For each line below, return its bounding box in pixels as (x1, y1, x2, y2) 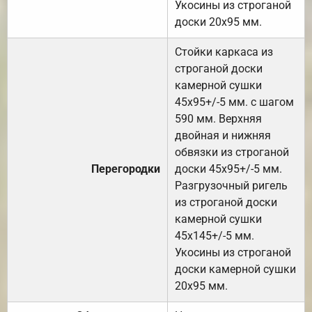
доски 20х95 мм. (175, 15, 262, 29)
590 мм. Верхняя (175, 111, 262, 125)
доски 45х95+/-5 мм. (175, 162, 282, 175)
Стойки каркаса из (175, 45, 273, 58)
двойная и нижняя (175, 128, 271, 142)
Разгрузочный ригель (175, 178, 288, 192)
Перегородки (91, 162, 160, 175)
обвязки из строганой (175, 145, 289, 159)
